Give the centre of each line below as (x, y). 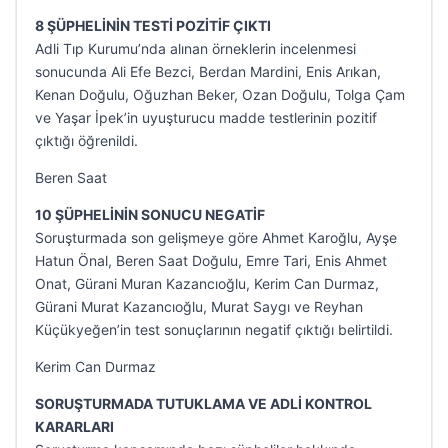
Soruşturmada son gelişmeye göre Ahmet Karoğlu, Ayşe (216, 237)
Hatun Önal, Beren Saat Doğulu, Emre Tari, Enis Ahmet (211, 260)
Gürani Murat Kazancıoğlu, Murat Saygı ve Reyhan (199, 306)
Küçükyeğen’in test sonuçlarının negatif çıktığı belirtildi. (214, 329)
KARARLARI (74, 426)
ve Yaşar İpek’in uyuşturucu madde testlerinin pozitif (206, 117)
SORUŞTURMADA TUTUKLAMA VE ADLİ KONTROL (203, 403)
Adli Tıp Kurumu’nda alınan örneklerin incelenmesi (195, 48)
